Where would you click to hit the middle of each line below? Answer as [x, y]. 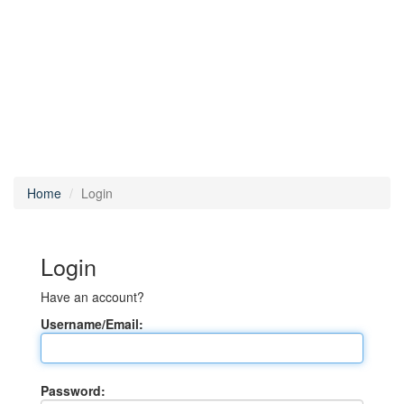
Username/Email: [92, 324]
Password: [73, 390]
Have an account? [92, 297]
